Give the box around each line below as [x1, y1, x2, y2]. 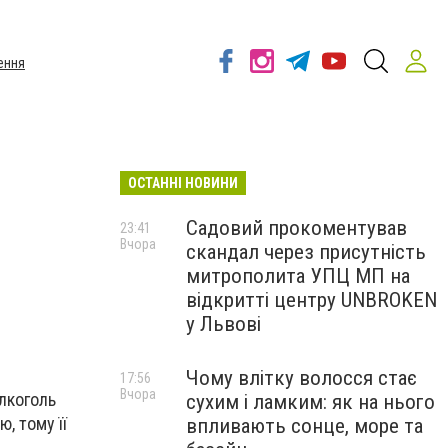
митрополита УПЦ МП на [186, 264, 410, 288]
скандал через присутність [186, 240, 426, 264]
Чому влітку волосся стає [186, 366, 417, 390]
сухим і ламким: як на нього [186, 390, 435, 414]
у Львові [186, 312, 261, 336]
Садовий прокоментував [186, 216, 407, 240]
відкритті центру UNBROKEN [186, 288, 437, 312]
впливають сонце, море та [186, 414, 423, 438]
